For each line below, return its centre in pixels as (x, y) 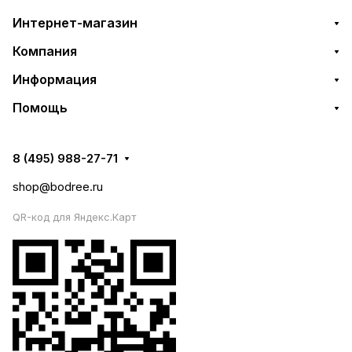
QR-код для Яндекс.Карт (74, 217)
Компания (45, 51)
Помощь (40, 108)
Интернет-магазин (75, 23)
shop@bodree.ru (58, 187)
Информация (55, 79)
